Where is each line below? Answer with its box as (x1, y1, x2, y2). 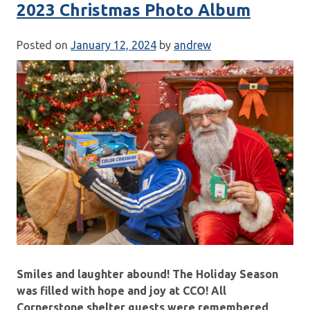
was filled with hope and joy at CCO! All (17, 284, 226, 297)
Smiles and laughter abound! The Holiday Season (17, 267, 278, 280)
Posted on (17, 38, 71, 51)
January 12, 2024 (71, 38, 156, 51)
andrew (174, 38, 211, 51)
